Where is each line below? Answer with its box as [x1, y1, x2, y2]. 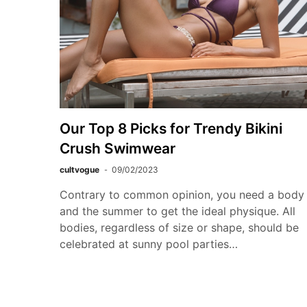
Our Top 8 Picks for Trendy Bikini [60, 119, 282, 137]
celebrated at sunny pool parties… [60, 236, 238, 251]
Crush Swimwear [60, 139, 175, 157]
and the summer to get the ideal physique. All [60, 204, 295, 218]
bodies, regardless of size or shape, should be [60, 220, 299, 234]
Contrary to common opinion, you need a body [60, 187, 304, 201]
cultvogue [60, 164, 99, 175]
